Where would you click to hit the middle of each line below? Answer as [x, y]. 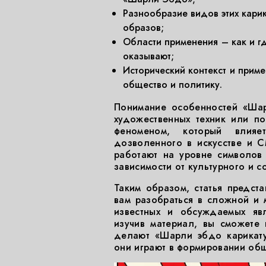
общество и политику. [172, 85]
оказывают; [148, 56]
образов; [143, 28]
